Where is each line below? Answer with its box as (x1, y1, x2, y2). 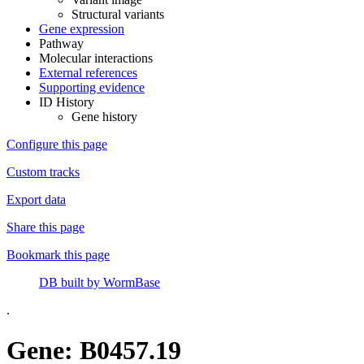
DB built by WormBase (39, 275, 160, 290)
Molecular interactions (39, 51, 153, 66)
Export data (6, 193, 66, 207)
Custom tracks (6, 165, 80, 180)
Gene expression (39, 22, 124, 37)
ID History (39, 95, 94, 110)
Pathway (39, 37, 84, 51)
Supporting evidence (39, 80, 145, 95)
